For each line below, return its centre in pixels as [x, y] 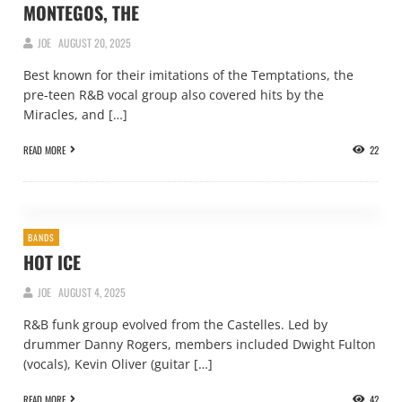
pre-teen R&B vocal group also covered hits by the [174, 94]
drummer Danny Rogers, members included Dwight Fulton [200, 344]
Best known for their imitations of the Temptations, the [188, 74]
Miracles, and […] [75, 114]
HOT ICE [52, 262]
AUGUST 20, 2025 [94, 43]
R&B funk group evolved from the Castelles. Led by [175, 324]
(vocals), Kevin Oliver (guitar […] [118, 363]
